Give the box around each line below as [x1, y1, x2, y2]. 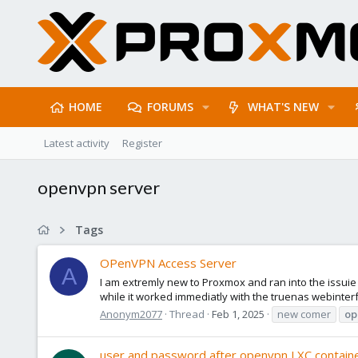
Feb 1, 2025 [212, 306, 265, 321]
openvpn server [38, 177, 160, 198]
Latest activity [44, 136, 109, 150]
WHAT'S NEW [248, 99, 320, 114]
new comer [277, 306, 331, 321]
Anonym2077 [100, 306, 162, 321]
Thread [169, 306, 205, 321]
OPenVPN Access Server [100, 255, 237, 272]
